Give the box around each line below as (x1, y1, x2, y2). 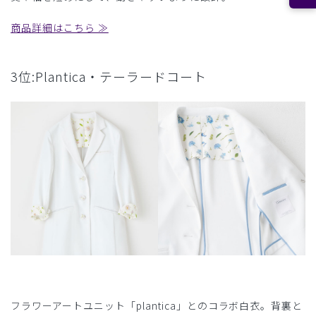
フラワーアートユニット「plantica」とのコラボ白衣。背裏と (11, 298, 303, 313)
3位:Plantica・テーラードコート (11, 66, 207, 85)
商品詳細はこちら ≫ (11, 20, 109, 35)
